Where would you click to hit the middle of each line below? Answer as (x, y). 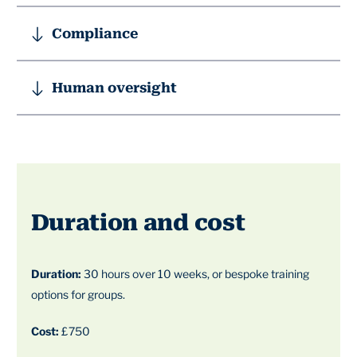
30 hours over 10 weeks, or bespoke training (195, 274)
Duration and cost (138, 223)
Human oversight (115, 88)
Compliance (95, 33)
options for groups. (78, 295)
